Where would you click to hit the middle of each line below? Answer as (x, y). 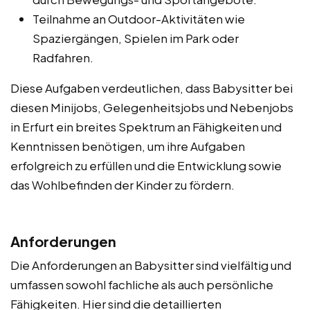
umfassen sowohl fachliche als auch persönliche (142, 285)
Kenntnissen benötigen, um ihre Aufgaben (128, 146)
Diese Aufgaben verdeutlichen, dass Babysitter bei (152, 88)
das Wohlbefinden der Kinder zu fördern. (122, 185)
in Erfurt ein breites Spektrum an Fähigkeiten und (146, 127)
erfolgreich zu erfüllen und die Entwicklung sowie (146, 166)
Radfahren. (63, 58)
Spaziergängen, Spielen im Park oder (136, 38)
